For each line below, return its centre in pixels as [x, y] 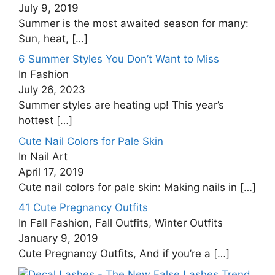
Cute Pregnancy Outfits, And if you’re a [116, 254]
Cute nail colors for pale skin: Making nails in [129, 187]
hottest [37, 120]
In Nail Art [43, 156]
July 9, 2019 [48, 8]
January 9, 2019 [58, 238]
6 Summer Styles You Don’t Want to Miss [119, 59]
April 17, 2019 [51, 172]
